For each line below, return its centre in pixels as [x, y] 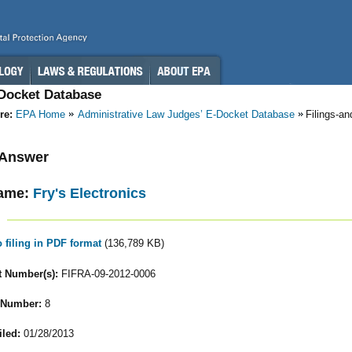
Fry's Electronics [90, 193]
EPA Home [40, 114]
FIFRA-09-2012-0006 [106, 273]
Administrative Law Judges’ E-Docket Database [186, 114]
